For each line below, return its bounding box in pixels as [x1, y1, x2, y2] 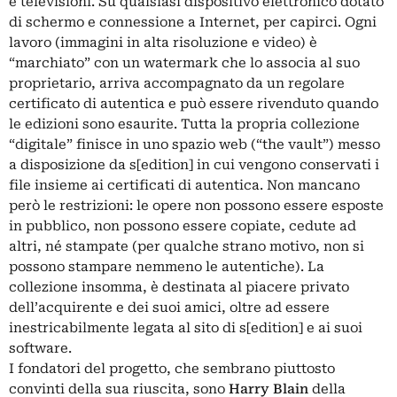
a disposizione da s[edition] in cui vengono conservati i [9, 157, 379, 174]
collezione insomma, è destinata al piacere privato [9, 279, 349, 296]
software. [9, 340, 72, 357]
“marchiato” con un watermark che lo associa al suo [9, 55, 360, 72]
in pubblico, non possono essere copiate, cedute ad [9, 218, 356, 235]
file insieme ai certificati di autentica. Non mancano [9, 177, 360, 194]
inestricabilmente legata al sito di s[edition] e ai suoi [9, 320, 362, 337]
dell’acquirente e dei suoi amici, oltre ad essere [9, 300, 330, 316]
